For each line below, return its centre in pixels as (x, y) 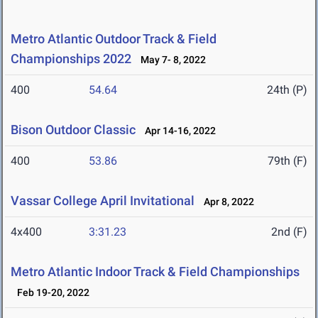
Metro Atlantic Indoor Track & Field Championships (155, 272)
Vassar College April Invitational (103, 201)
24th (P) (287, 90)
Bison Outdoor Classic (73, 130)
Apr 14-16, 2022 (177, 131)
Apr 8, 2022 (226, 202)
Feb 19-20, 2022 (50, 293)
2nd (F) (289, 232)
